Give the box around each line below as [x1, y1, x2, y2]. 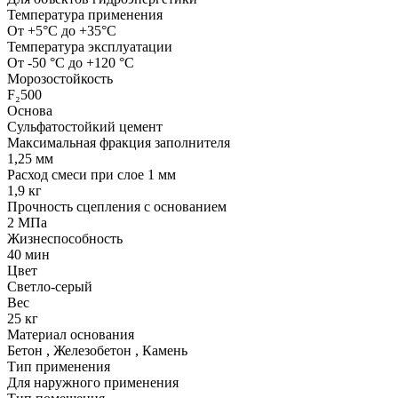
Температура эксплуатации [7, 39, 172, 55]
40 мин [7, 247, 50, 263]
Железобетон [53, 343, 131, 359]
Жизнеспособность [7, 231, 123, 247]
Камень [142, 343, 187, 359]
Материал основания [7, 327, 134, 343]
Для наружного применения [7, 375, 179, 391]
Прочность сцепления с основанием [7, 199, 227, 215]
